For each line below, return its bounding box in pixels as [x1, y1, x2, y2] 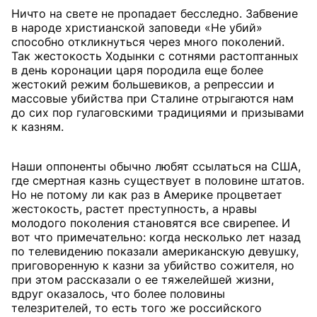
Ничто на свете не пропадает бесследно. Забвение [11, 6, 298, 21]
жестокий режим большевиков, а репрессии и [11, 77, 275, 91]
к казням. [11, 120, 64, 134]
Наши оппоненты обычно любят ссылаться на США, [11, 159, 301, 173]
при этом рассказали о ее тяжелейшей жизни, [11, 272, 274, 287]
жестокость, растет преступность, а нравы [11, 202, 257, 216]
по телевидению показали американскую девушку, [11, 244, 299, 258]
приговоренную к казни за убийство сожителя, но [11, 258, 294, 272]
